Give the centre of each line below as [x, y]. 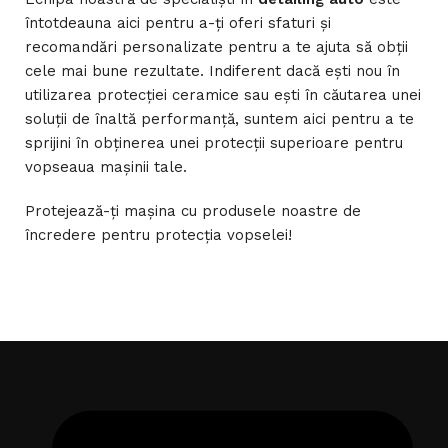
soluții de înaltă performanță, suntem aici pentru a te [219, 119]
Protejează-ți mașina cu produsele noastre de [193, 211]
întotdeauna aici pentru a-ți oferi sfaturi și [178, 23]
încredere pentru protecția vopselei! [158, 235]
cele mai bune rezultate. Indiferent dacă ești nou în [212, 71]
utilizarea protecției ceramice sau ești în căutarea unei [223, 95]
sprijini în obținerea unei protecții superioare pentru [214, 143]
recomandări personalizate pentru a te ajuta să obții [216, 47]
